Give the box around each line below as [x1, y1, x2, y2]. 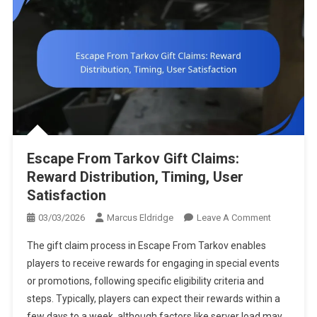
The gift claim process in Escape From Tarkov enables [26, 239, 266, 251]
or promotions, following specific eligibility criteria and [26, 275, 264, 287]
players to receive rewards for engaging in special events [26, 257, 279, 269]
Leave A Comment [196, 212, 271, 223]
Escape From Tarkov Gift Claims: [26, 149, 239, 167]
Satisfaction [26, 186, 106, 204]
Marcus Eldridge [106, 212, 173, 223]
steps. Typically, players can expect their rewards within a [26, 292, 280, 304]
